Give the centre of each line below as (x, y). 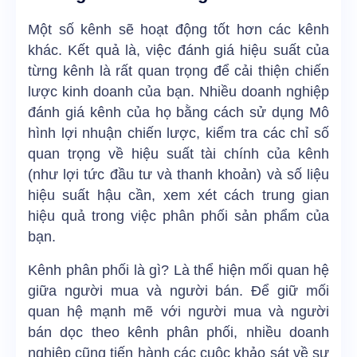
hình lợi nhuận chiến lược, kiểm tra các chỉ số (178, 133)
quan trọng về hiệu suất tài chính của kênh (178, 154)
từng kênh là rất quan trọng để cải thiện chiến (178, 71)
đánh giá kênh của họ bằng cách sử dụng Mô (178, 113)
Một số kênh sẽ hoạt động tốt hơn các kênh (178, 30)
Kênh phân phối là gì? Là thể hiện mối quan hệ (178, 271)
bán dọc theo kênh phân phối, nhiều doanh (178, 333)
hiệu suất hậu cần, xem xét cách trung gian (178, 196)
